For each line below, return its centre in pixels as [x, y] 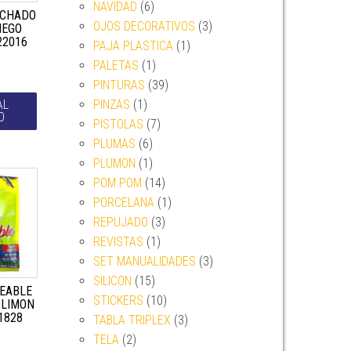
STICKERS [118, 300]
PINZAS [111, 105]
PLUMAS [114, 144]
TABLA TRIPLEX [132, 320]
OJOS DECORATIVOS [144, 26]
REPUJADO [120, 222]
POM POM [117, 183]
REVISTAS [118, 242]
